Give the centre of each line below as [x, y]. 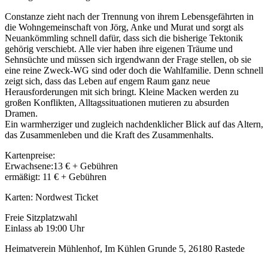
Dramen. [21, 113]
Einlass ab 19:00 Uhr [45, 228]
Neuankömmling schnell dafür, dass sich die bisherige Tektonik [124, 38]
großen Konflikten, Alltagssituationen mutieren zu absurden [117, 102]
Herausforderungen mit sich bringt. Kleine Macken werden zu [122, 92]
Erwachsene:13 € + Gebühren [61, 166]
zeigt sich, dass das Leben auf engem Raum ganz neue [107, 81]
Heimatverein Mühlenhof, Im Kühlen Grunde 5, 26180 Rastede [125, 248]
